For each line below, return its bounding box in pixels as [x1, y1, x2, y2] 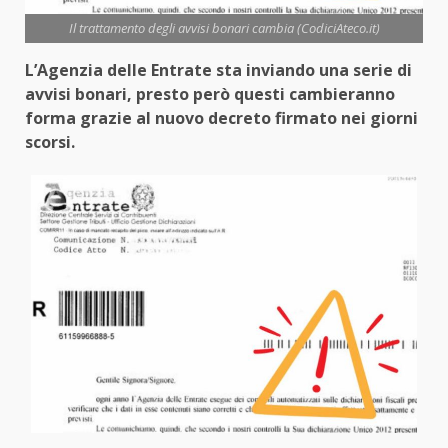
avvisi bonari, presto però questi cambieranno [25, 83, 395, 106]
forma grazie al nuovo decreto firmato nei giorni [25, 107, 418, 130]
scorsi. [25, 131, 75, 154]
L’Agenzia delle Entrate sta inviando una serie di [25, 59, 412, 82]
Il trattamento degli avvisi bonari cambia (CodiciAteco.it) [68, 19, 380, 38]
